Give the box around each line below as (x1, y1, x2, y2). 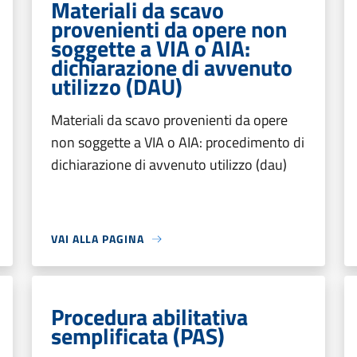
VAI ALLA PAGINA (51, 230, 144, 247)
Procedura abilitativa (51, 300, 248, 334)
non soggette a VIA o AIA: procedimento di (51, 131, 304, 153)
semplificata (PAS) (51, 319, 225, 353)
